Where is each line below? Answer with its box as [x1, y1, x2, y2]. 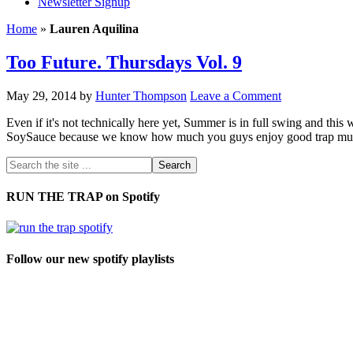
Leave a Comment [190, 88, 281, 102]
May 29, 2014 [6, 88, 76, 102]
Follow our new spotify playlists [6, 251, 174, 266]
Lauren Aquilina [50, 22, 139, 35]
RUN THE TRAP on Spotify [6, 190, 160, 204]
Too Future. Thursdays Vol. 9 [6, 51, 242, 72]
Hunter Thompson [95, 88, 187, 102]
